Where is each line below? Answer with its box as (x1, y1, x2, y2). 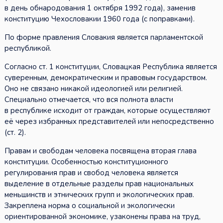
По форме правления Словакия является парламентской (4, 32, 203, 43)
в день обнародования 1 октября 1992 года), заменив (4, 3, 196, 13)
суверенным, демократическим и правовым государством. (4, 73, 207, 83)
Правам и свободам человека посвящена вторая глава (4, 146, 197, 156)
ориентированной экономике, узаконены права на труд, (4, 212, 201, 222)
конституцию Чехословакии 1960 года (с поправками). (4, 14, 195, 24)
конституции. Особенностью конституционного (4, 157, 168, 167)
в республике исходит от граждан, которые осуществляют (4, 106, 211, 116)
